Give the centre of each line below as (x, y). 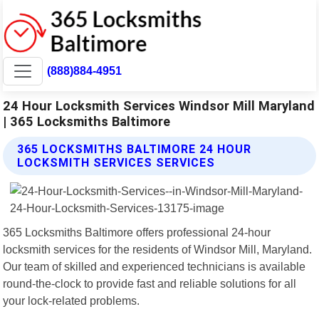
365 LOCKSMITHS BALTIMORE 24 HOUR (135, 149)
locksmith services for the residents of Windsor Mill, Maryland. (158, 249)
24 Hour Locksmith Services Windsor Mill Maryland (159, 105)
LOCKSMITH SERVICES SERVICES (116, 162)
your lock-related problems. (72, 300)
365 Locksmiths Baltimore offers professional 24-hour (137, 232)
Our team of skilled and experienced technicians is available (155, 266)
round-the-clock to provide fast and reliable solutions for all (150, 283)
